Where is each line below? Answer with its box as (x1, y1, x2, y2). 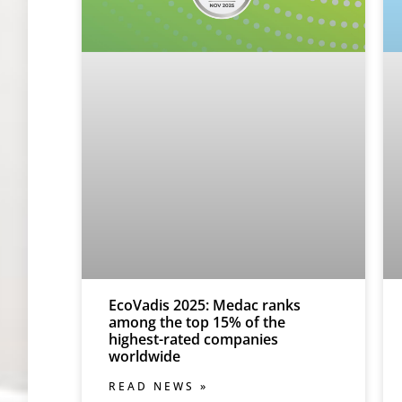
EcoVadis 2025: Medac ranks (109, 294, 301, 315)
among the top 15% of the (109, 311, 286, 332)
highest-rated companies (109, 328, 279, 349)
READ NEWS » (109, 378, 209, 394)
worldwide (109, 345, 181, 366)
